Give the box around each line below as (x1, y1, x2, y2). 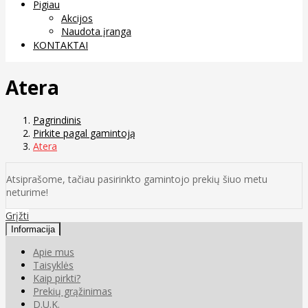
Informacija (11, 224, 55, 235)
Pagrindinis (33, 113, 81, 127)
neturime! (6, 186, 48, 199)
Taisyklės (33, 258, 74, 272)
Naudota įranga (61, 24, 131, 38)
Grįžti (5, 209, 29, 223)
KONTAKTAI (33, 38, 88, 52)
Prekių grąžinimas (33, 285, 112, 298)
